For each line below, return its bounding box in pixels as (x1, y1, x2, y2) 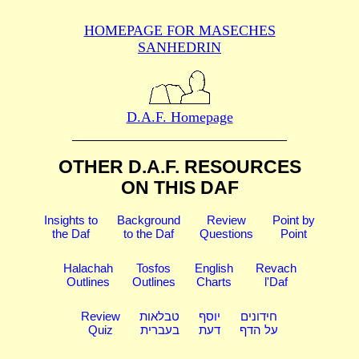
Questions (200, 227, 253, 241)
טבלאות (139, 309, 179, 324)
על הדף (240, 323, 278, 337)
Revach (255, 261, 296, 276)
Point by (272, 213, 315, 228)
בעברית (139, 323, 179, 337)
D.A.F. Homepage (126, 109, 233, 126)
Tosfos (136, 261, 171, 276)
